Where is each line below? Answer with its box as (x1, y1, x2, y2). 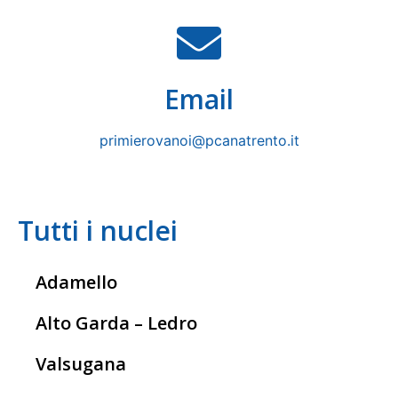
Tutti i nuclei (18, 211, 178, 249)
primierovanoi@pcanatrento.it (99, 131, 299, 150)
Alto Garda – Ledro (36, 310, 197, 335)
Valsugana (36, 351, 126, 376)
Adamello (36, 269, 117, 294)
